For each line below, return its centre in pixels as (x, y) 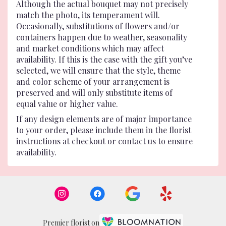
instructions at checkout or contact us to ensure (104, 141)
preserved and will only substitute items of (94, 93)
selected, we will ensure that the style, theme (98, 70)
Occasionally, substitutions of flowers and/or (98, 26)
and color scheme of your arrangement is (93, 81)
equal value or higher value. (67, 104)
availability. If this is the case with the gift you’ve (104, 59)
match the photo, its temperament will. (88, 15)
